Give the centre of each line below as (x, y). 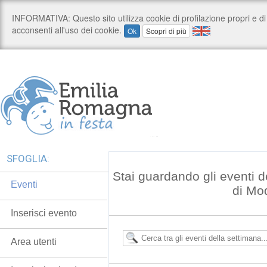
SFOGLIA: (28, 159)
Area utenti (34, 242)
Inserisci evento (44, 213)
